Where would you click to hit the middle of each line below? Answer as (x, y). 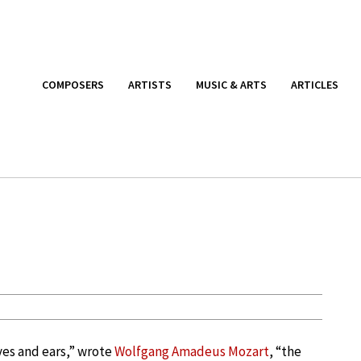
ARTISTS (150, 84)
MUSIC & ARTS (231, 84)
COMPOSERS (73, 84)
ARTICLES (315, 84)
